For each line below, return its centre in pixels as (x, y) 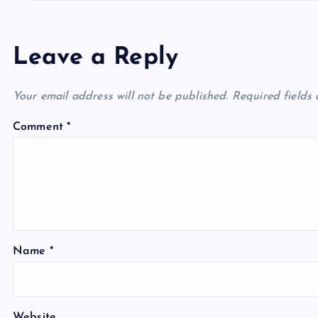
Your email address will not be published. (121, 97)
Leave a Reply (96, 58)
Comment (40, 127)
